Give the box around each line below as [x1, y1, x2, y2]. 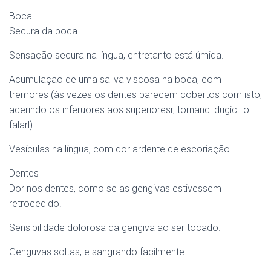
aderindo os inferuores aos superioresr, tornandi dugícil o [9, 104, 249, 116]
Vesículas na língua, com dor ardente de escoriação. [9, 143, 232, 155]
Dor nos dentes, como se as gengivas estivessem [9, 183, 221, 194]
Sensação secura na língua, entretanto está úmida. [9, 50, 224, 61]
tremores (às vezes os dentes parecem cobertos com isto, [9, 89, 262, 100]
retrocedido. [9, 198, 62, 209]
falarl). [9, 119, 35, 131]
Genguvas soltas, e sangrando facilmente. [9, 246, 187, 258]
